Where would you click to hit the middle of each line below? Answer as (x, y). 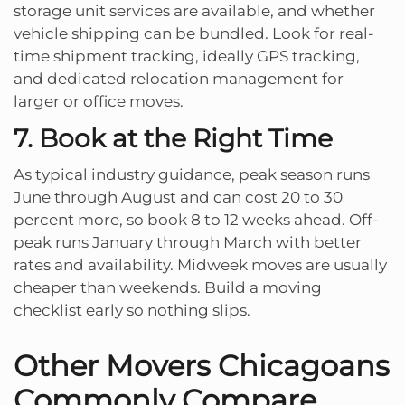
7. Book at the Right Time (173, 138)
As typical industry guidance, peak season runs (192, 174)
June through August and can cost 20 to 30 (178, 197)
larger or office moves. (99, 101)
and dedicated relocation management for (179, 78)
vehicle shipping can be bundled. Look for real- (194, 33)
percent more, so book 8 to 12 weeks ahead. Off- (196, 219)
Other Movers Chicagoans (202, 365)
